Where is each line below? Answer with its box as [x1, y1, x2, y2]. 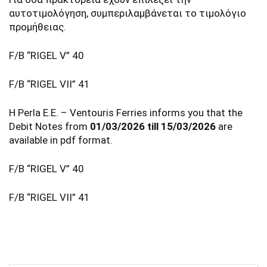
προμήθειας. [9, 21, 66, 33]
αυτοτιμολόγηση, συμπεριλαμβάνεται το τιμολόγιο [9, 7, 246, 19]
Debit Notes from [9, 120, 90, 132]
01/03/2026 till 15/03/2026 [90, 120, 216, 132]
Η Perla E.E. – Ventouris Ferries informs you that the [9, 107, 243, 119]
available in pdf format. [9, 134, 113, 146]
